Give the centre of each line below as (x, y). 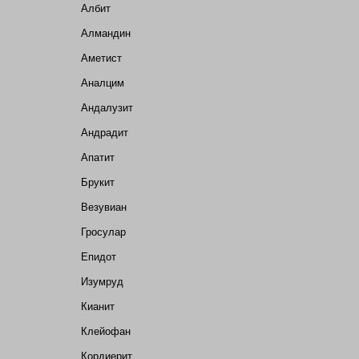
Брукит (98, 182)
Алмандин (106, 33)
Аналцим (103, 83)
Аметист (101, 58)
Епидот (99, 257)
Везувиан (104, 207)
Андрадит (105, 133)
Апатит (98, 157)
